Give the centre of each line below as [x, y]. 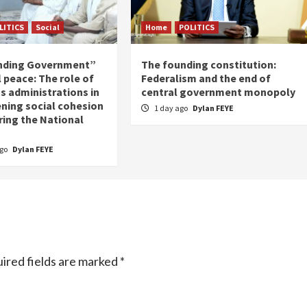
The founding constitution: [209, 65]
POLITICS [197, 27]
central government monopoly [219, 92]
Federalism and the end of [206, 78]
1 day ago [172, 108]
